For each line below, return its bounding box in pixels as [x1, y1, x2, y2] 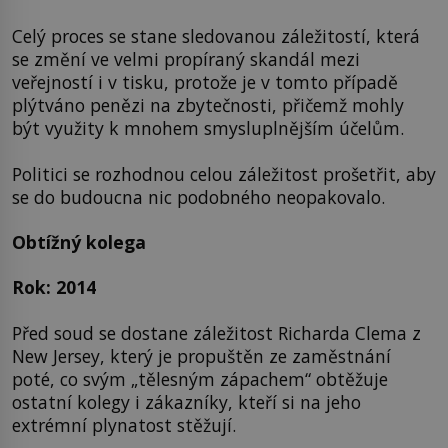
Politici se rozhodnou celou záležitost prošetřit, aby [12, 161, 436, 186]
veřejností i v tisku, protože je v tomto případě [12, 70, 398, 95]
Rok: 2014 [12, 275, 96, 300]
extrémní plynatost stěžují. [12, 412, 236, 437]
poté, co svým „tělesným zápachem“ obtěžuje [12, 366, 388, 391]
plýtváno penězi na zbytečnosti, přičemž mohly [12, 93, 404, 118]
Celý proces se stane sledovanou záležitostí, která [12, 24, 420, 49]
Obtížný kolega [12, 230, 146, 254]
